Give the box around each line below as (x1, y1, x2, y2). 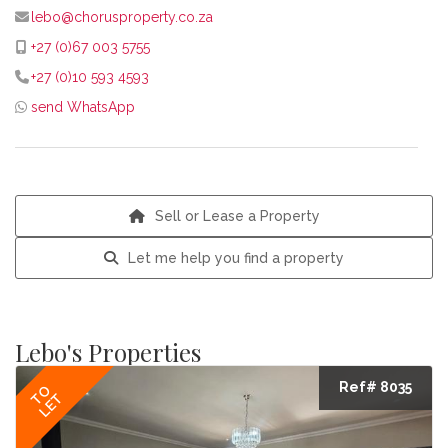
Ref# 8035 (339, 379, 412, 395)
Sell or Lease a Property (154, 208, 320, 224)
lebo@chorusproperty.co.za (27, 9, 214, 25)
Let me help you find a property (128, 250, 344, 266)
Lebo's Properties (15, 336, 201, 368)
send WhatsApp (31, 99, 136, 115)
